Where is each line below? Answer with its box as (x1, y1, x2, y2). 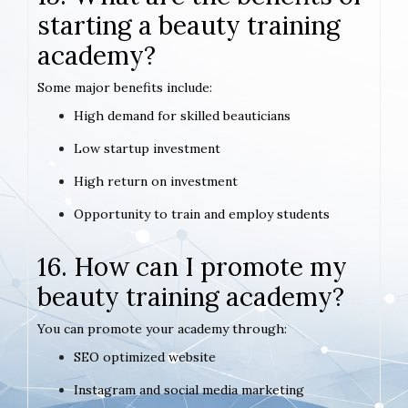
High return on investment (74, 173, 238, 190)
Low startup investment (74, 140, 220, 158)
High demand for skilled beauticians (74, 107, 291, 125)
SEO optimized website (74, 349, 216, 366)
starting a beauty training (37, 9, 341, 43)
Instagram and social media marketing (74, 382, 304, 399)
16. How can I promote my (37, 250, 347, 284)
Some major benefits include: (37, 79, 212, 97)
